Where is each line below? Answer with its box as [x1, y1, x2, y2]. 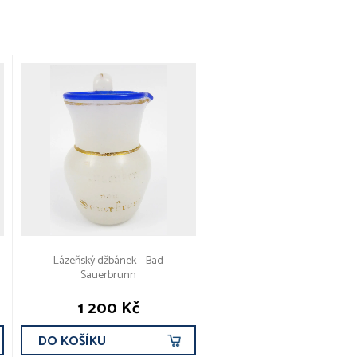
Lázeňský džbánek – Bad [53, 252, 163, 271]
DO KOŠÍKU [38, 331, 106, 353]
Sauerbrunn [80, 266, 136, 285]
